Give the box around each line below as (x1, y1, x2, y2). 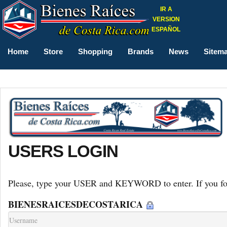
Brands (128, 47, 154, 56)
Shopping (78, 47, 112, 56)
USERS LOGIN (8, 142, 118, 161)
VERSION (152, 16, 180, 23)
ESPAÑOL (152, 26, 180, 33)
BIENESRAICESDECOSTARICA (8, 198, 146, 211)
